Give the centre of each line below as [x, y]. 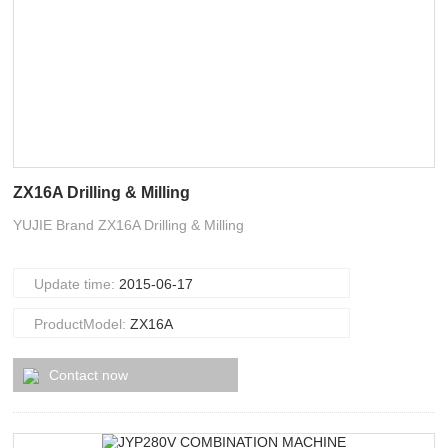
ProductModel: [82, 324]
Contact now [89, 375]
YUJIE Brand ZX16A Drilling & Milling [129, 225]
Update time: [77, 284]
